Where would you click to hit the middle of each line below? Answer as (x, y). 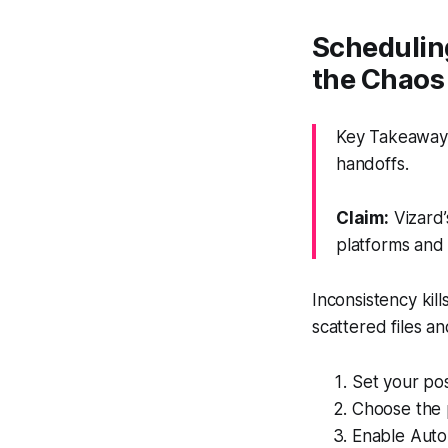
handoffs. (372, 164)
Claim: (362, 218)
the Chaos (378, 79)
